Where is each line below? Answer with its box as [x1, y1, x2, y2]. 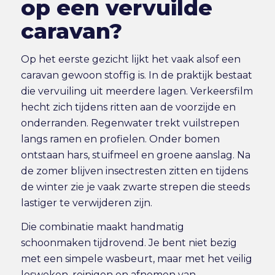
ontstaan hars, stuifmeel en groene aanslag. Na [20, 149, 250, 161]
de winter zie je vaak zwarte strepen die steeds [20, 180, 250, 193]
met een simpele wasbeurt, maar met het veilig [20, 253, 252, 265]
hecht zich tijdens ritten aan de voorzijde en [20, 101, 236, 113]
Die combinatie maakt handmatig [20, 221, 184, 233]
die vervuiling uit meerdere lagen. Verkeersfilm [20, 85, 253, 97]
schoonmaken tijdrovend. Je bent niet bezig [20, 237, 237, 249]
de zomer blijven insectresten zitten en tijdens [20, 165, 248, 177]
